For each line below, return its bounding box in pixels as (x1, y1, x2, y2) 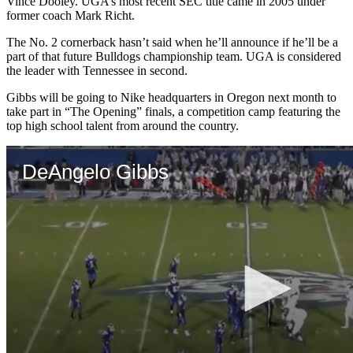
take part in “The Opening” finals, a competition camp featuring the (6, 104, 340, 118)
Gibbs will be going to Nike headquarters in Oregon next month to (6, 90, 336, 104)
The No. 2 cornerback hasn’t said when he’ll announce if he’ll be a (6, 35, 338, 49)
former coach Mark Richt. (6, 8, 135, 22)
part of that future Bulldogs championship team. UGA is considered (6, 49, 341, 63)
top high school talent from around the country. (6, 118, 239, 132)
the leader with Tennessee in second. (6, 63, 188, 77)
